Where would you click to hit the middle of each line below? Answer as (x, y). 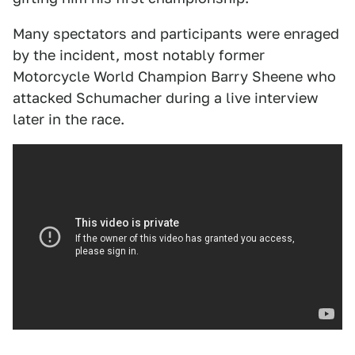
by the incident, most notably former (139, 55)
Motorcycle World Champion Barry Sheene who (174, 76)
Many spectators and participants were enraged (176, 34)
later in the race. (69, 119)
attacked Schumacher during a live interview (166, 98)
